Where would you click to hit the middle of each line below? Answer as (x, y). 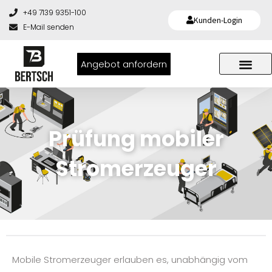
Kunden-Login (218, 20)
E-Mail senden (48, 27)
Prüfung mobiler (136, 139)
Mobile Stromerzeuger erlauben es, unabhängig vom (130, 260)
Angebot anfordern (124, 64)
